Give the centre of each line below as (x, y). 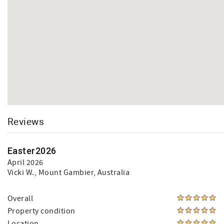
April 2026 (25, 162)
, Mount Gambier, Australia (82, 172)
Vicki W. (21, 172)
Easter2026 (32, 151)
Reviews (26, 121)
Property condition (41, 211)
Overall (20, 198)
